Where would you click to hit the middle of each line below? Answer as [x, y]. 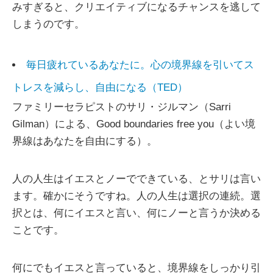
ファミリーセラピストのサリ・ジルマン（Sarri [122, 107]
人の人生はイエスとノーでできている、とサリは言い [136, 179]
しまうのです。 [48, 24]
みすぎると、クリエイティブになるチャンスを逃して [136, 7]
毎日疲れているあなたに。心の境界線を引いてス [140, 65]
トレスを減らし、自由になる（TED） [100, 88]
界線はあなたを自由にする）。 [85, 141]
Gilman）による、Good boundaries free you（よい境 [134, 124]
